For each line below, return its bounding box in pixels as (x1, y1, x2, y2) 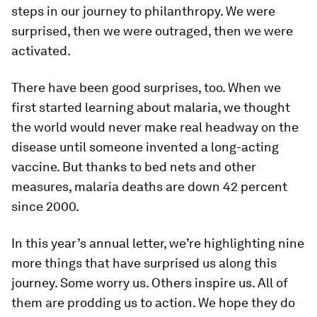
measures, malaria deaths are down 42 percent (11, 179, 287, 194)
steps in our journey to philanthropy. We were (11, 4, 275, 18)
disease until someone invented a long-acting (11, 139, 279, 154)
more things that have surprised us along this (11, 255, 277, 270)
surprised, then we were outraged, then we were (11, 23, 293, 38)
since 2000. (11, 199, 79, 214)
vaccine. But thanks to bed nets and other (11, 159, 256, 174)
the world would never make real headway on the (11, 120, 299, 134)
